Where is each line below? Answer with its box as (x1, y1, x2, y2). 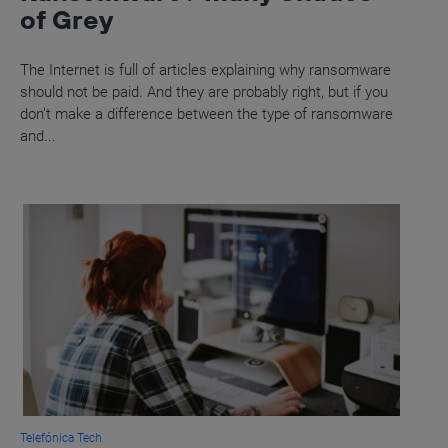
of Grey (20, 2, 114, 36)
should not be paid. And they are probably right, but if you (20, 82, 389, 101)
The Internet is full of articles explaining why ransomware (20, 60, 392, 79)
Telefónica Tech (20, 431, 103, 446)
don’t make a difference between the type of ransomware (20, 104, 394, 123)
